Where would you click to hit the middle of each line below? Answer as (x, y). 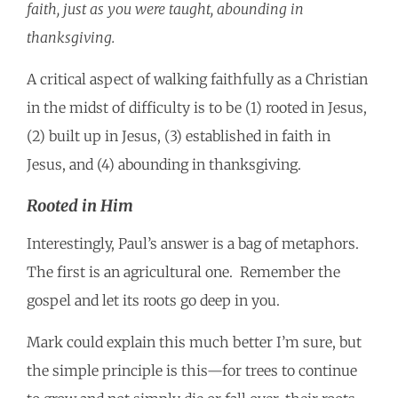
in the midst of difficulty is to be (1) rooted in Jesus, (197, 108)
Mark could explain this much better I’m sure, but (194, 342)
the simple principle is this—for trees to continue (192, 371)
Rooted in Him (80, 206)
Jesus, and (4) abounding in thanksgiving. (167, 165)
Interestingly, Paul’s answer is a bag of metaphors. (195, 244)
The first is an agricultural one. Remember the (183, 272)
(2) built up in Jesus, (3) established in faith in (179, 136)
